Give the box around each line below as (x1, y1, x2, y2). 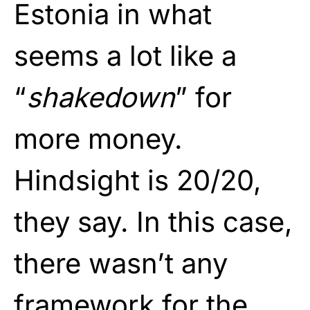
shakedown (26, 80, 175, 114)
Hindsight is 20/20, (14, 163, 262, 197)
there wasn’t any (14, 246, 228, 280)
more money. (14, 121, 183, 156)
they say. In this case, (14, 204, 293, 239)
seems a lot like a (14, 38, 237, 73)
